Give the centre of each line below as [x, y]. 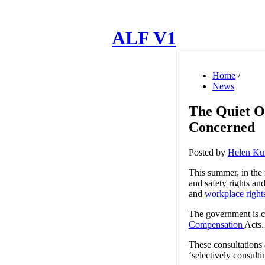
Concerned [222, 127]
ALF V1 [144, 38]
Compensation [216, 224]
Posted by [208, 152]
